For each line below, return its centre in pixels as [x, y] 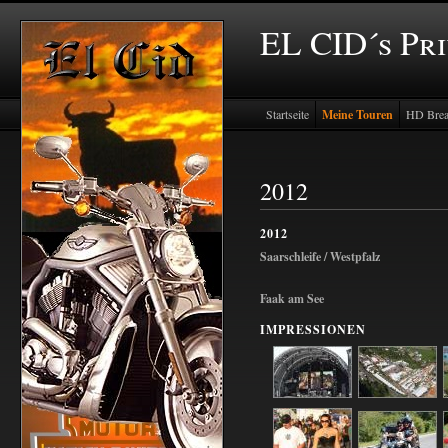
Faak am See [292, 298]
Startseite [287, 114]
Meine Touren [357, 114]
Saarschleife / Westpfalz [320, 256]
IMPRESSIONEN [313, 329]
